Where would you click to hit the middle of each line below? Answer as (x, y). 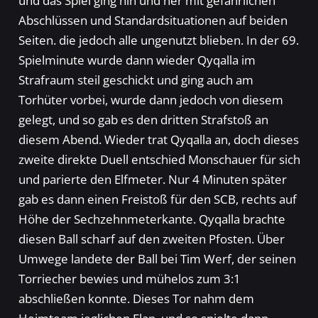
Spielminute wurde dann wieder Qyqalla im (137, 60)
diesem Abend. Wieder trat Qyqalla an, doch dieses (158, 140)
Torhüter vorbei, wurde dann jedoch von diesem (150, 100)
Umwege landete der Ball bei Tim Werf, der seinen (157, 259)
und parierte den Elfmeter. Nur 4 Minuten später (152, 180)
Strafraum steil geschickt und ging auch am (136, 80)
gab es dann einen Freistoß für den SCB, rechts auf (157, 199)
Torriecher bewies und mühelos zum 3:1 (129, 279)
